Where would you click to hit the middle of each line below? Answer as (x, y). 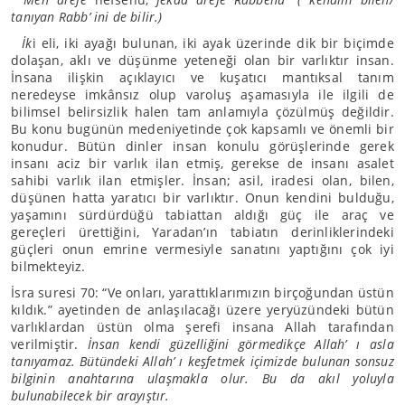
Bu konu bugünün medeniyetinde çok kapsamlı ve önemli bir (202, 129)
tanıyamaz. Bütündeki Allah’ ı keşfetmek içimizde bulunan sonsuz (202, 361)
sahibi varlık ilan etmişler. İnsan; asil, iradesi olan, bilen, (202, 180)
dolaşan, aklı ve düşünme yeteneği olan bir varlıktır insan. (202, 60)
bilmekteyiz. (48, 266)
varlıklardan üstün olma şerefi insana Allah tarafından (202, 327)
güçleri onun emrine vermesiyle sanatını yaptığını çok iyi (202, 249)
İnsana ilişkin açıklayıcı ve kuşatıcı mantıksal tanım (202, 77)
